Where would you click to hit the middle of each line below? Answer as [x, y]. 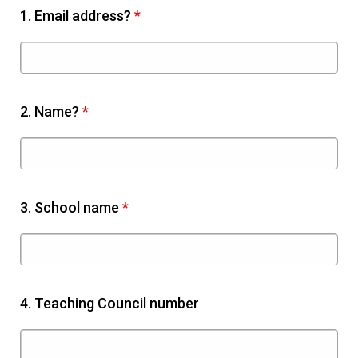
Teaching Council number [117, 303]
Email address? [84, 16]
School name [78, 207]
